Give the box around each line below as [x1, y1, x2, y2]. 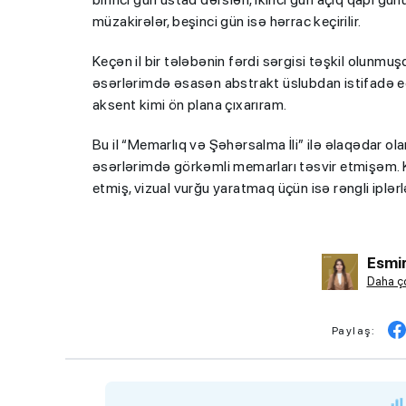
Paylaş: [331, 324, 376, 337]
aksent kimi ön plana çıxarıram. [92, 96, 287, 113]
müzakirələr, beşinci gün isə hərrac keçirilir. [92, 13, 362, 30]
